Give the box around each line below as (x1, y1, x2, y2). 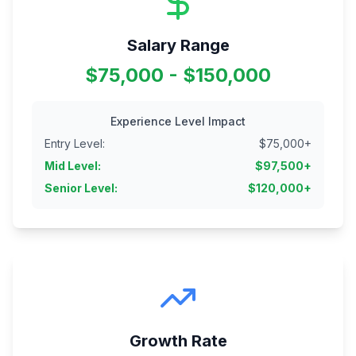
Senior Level (44, 181, 114, 195)
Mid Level (44, 159, 98, 173)
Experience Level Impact (110, 114, 246, 129)
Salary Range (126, 36, 230, 56)
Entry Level (44, 137, 103, 151)
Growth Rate (129, 331, 227, 351)
